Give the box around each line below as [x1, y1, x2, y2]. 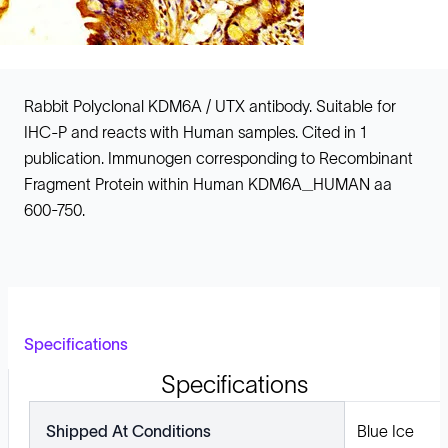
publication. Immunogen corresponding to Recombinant [24, 149, 413, 167]
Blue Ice [357, 422, 414, 440]
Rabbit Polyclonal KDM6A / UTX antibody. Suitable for [24, 97, 396, 115]
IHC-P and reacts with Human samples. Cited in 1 [24, 123, 367, 141]
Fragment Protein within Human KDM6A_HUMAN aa [24, 175, 392, 193]
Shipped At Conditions [46, 422, 211, 440]
